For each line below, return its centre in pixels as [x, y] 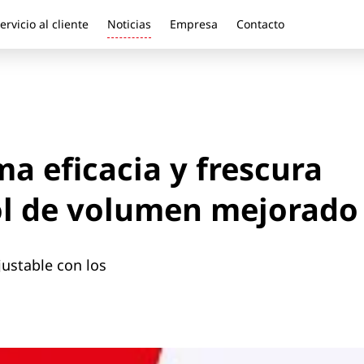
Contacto [260, 24]
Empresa [194, 24]
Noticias [129, 24]
